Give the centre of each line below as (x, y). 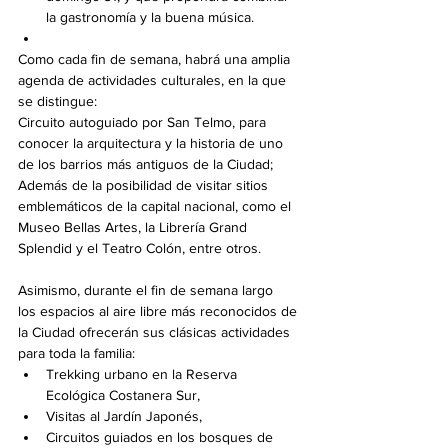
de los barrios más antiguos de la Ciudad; (147, 164)
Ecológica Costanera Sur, (125, 395)
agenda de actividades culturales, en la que (154, 80)
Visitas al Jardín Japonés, (126, 416)
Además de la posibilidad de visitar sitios (145, 185)
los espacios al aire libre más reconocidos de (159, 311)
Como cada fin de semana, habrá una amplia (156, 59)
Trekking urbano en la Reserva (143, 374)
